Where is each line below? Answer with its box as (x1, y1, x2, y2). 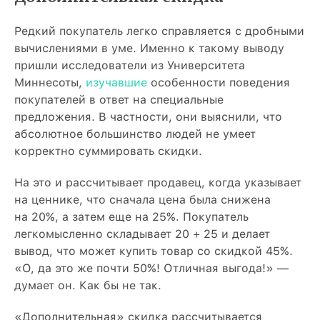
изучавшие (86, 76, 147, 90)
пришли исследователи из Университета (14, 59, 245, 73)
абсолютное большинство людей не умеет (14, 127, 256, 141)
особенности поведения (147, 76, 290, 90)
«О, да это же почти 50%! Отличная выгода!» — (14, 261, 289, 276)
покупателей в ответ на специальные (14, 93, 224, 107)
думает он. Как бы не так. (14, 279, 161, 293)
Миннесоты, (14, 76, 86, 90)
